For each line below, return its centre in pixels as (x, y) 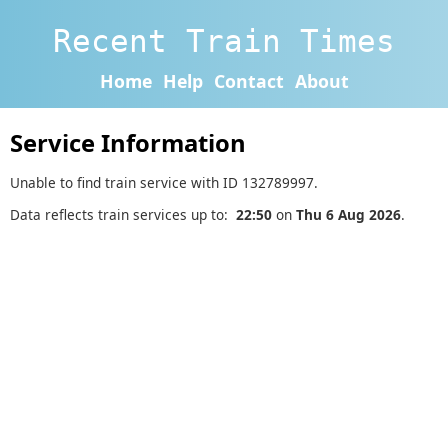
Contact (248, 80)
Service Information (128, 143)
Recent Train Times (224, 40)
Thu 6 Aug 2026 (348, 215)
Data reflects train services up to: (123, 215)
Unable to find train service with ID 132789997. (164, 182)
